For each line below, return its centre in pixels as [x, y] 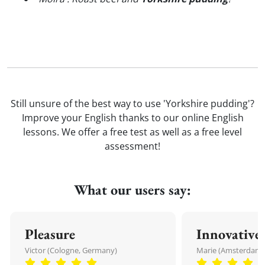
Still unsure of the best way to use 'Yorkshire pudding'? [132, 104]
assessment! [132, 146]
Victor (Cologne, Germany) [71, 250]
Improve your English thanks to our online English [132, 118]
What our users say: [132, 190]
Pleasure [50, 234]
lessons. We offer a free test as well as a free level [132, 132]
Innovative [229, 234]
